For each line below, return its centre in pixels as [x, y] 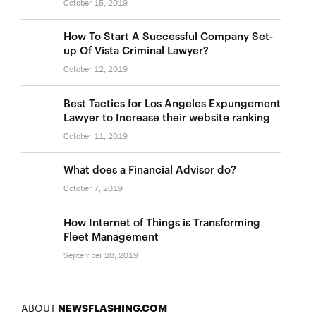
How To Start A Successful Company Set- [169, 36]
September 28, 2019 [101, 255]
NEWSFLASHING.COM [112, 307]
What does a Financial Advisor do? [150, 169]
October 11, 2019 [96, 136]
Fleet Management [111, 236]
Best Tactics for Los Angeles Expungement [172, 102]
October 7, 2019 [93, 189]
